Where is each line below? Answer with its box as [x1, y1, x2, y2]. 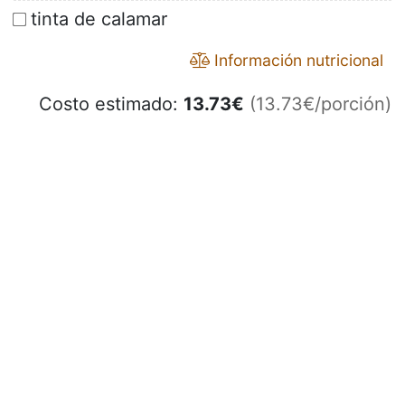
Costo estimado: [39, 93, 184, 116]
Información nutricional [210, 51, 383, 71]
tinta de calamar [31, 8, 167, 31]
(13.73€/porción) [250, 93, 391, 116]
